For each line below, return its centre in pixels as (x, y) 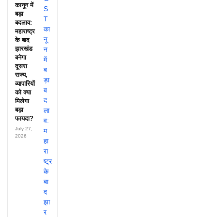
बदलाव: (23, 23)
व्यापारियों (25, 84)
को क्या (23, 93)
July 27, (24, 129)
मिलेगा (22, 101)
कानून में (24, 5)
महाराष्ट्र (25, 31)
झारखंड (24, 49)
